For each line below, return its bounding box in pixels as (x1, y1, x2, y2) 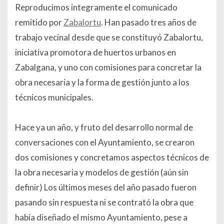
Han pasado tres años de (104, 17, 196, 28)
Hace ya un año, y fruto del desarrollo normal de (15, 122, 193, 133)
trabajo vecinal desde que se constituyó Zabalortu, (15, 32, 203, 43)
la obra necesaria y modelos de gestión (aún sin (15, 167, 188, 178)
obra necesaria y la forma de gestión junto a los (15, 77, 189, 88)
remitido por (15, 17, 63, 28)
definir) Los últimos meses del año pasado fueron (15, 182, 196, 193)
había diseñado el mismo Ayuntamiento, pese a (15, 212, 187, 223)
